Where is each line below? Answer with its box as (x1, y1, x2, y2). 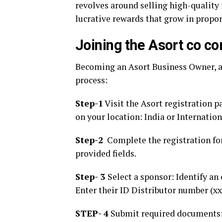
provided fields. (75, 148, 136, 159)
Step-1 (75, 98, 103, 109)
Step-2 (75, 134, 103, 146)
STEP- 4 (75, 208, 109, 219)
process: (75, 74, 108, 86)
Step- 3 (75, 171, 108, 182)
